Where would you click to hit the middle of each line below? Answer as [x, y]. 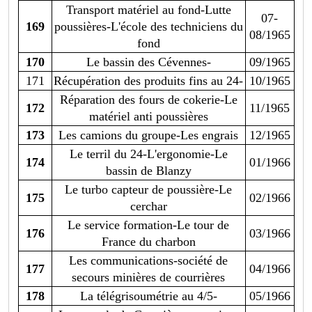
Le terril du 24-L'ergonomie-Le [148, 154]
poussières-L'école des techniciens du [148, 27]
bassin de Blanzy [148, 171]
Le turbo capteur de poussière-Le [148, 190]
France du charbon [148, 242]
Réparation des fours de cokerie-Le [148, 100]
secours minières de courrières [148, 278]
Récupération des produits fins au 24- [148, 81]
